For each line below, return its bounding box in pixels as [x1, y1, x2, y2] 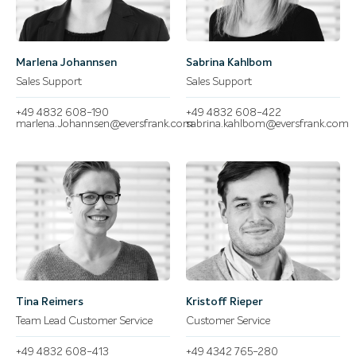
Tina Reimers [16, 296, 83, 308]
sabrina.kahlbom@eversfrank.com [186, 118, 349, 130]
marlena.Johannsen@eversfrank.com [16, 118, 193, 130]
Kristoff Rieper [186, 296, 263, 308]
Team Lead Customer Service [16, 315, 153, 327]
